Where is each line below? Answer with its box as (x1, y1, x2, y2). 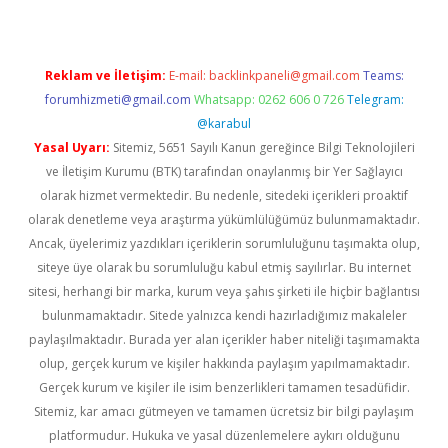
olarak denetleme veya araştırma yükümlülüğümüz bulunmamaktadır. (28, 211, 420, 228)
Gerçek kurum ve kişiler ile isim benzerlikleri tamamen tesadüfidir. (38, 379, 410, 396)
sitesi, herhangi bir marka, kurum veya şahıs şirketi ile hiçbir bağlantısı (28, 283, 420, 300)
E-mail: (168, 67, 209, 84)
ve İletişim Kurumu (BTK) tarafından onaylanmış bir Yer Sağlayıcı (45, 163, 403, 180)
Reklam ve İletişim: (44, 67, 166, 84)
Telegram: (346, 91, 404, 108)
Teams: (362, 67, 404, 84)
